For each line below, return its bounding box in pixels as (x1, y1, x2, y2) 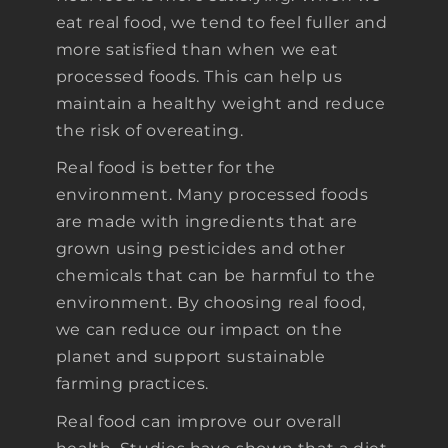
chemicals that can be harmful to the (55, 266, 376, 286)
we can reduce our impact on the (55, 320, 343, 340)
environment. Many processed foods (55, 185, 369, 205)
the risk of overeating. (55, 120, 244, 140)
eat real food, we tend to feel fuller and (55, 12, 388, 32)
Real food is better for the (55, 158, 276, 178)
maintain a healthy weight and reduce (55, 93, 386, 113)
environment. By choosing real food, (55, 293, 366, 313)
